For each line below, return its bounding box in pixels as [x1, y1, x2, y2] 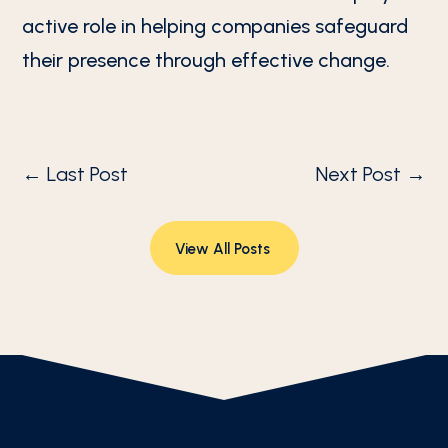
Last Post [47, 162, 129, 186]
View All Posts [174, 240, 270, 258]
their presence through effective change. [22, 48, 391, 72]
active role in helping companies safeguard [22, 14, 409, 38]
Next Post [315, 162, 401, 186]
